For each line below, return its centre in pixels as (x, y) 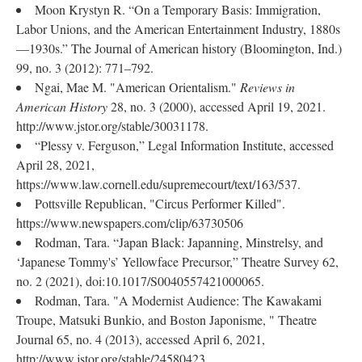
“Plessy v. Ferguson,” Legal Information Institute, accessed (184, 145)
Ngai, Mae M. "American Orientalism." (137, 87)
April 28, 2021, (55, 164)
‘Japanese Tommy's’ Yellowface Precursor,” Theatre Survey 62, (177, 261)
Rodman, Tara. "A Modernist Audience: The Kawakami (178, 300)
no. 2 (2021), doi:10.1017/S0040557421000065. (140, 281)
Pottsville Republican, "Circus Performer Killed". (160, 203)
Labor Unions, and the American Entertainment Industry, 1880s (178, 29)
